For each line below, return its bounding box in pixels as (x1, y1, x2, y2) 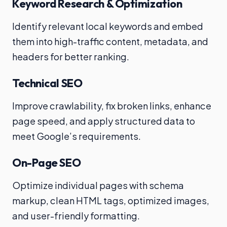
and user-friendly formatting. (12, 210, 140, 222)
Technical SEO (12, 76, 83, 91)
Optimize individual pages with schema (12, 179, 184, 192)
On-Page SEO (12, 156, 81, 170)
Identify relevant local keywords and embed (12, 20, 203, 32)
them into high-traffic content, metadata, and (12, 35, 208, 48)
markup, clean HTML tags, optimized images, (12, 195, 209, 207)
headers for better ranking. (12, 51, 129, 63)
